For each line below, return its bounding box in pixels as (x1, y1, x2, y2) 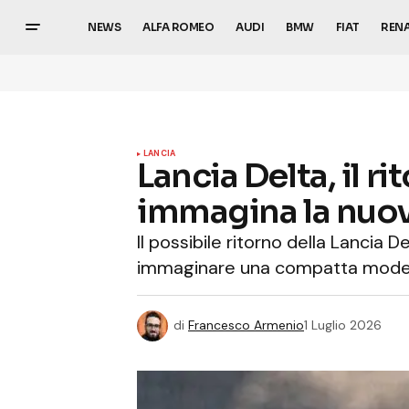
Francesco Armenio (188, 316, 304, 333)
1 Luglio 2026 (304, 316, 382, 333)
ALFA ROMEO (142, 20, 215, 35)
